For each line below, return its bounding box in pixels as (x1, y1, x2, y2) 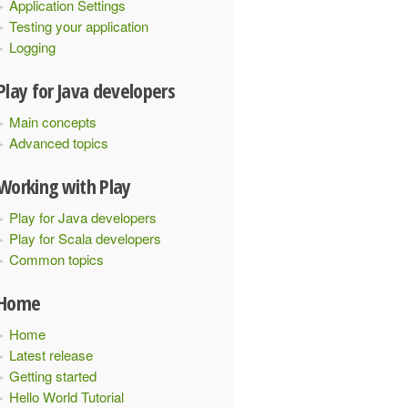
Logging (9, 37, 56, 56)
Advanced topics (9, 133, 108, 152)
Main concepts (9, 112, 97, 131)
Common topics (9, 250, 104, 269)
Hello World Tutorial (9, 387, 124, 406)
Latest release (9, 345, 93, 364)
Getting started (9, 366, 97, 385)
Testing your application (9, 16, 148, 36)
